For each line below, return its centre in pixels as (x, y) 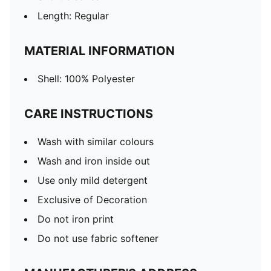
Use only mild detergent (93, 180)
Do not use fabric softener (98, 238)
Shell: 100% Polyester (86, 79)
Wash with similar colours (96, 142)
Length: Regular (73, 16)
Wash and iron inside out (94, 161)
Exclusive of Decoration (92, 200)
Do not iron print (76, 219)
